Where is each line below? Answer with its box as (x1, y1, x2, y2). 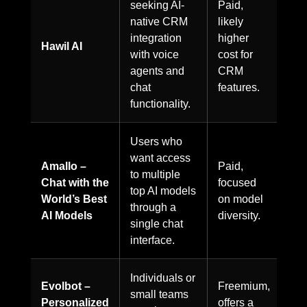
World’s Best (41, 193, 107, 206)
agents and (130, 64, 184, 77)
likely (218, 15, 243, 28)
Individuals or (130, 271, 195, 284)
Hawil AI (41, 40, 82, 53)
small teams (130, 288, 188, 301)
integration (130, 32, 182, 45)
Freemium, (218, 280, 270, 293)
